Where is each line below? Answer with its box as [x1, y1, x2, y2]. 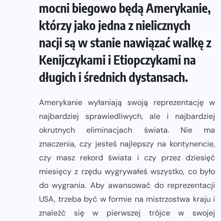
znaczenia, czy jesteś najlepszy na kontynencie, [39, 138, 215, 149]
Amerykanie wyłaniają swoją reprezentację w [39, 97, 215, 108]
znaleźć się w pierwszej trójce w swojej [39, 207, 215, 218]
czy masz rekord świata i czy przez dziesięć [39, 152, 215, 163]
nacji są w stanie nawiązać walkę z [39, 34, 211, 50]
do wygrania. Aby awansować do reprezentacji [39, 180, 215, 190]
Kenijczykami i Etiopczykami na [39, 51, 196, 68]
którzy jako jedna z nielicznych [39, 17, 190, 33]
